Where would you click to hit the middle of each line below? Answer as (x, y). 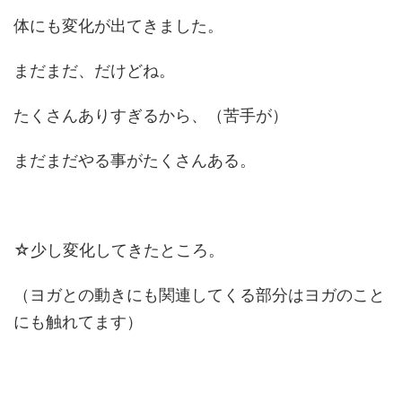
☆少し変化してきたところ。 (119, 250)
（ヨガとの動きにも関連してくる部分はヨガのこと (199, 295)
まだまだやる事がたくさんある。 (135, 160)
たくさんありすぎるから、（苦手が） (151, 115)
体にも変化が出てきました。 (118, 26)
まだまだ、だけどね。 (94, 70)
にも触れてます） (78, 322)
